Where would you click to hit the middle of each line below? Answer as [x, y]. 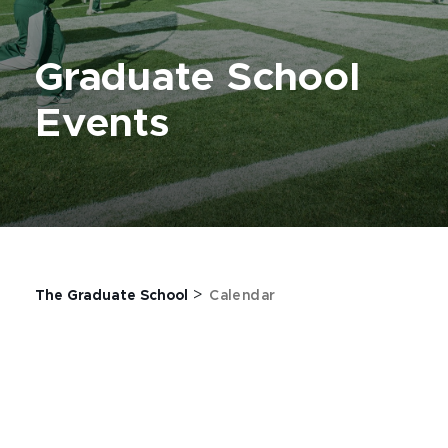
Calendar [242, 296]
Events [102, 124]
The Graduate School [111, 296]
